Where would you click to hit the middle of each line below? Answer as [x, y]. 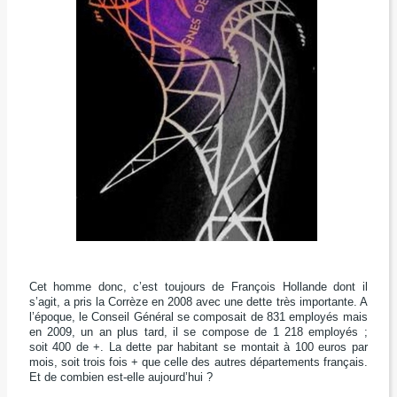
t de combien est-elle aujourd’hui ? [125, 378]
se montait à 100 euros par [295, 347]
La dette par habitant [166, 347]
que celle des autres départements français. [255, 362]
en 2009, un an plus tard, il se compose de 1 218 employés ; [198, 332]
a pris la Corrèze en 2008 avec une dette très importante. [211, 302]
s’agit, [46, 302]
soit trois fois [96, 362]
